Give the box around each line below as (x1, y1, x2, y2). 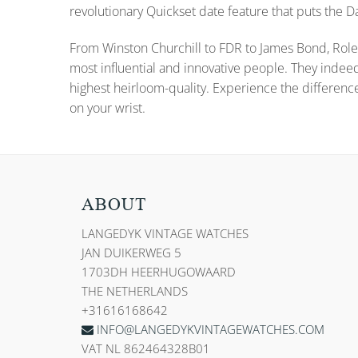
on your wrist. (70, 98, 145, 117)
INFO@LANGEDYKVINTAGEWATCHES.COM (97, 321, 324, 338)
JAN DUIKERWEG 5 (82, 245, 181, 261)
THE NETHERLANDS (82, 283, 188, 300)
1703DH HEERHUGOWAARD (82, 264, 236, 280)
